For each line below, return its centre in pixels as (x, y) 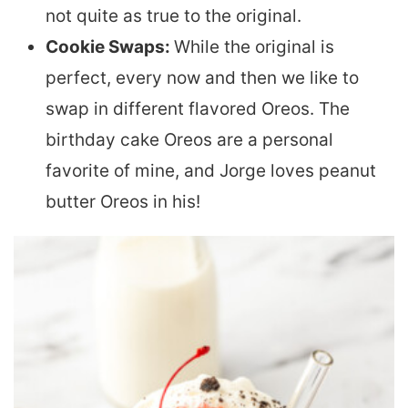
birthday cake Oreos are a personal (189, 139)
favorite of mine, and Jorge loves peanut (211, 170)
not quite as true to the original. (173, 15)
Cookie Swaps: (110, 46)
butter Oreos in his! (123, 201)
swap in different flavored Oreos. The (198, 108)
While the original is (254, 46)
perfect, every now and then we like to (202, 77)
